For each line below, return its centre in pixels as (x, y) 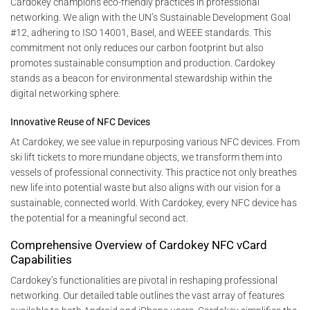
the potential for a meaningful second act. (99, 218)
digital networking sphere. (65, 94)
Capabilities (41, 259)
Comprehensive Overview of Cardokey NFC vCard (139, 245)
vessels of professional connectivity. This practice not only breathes (154, 172)
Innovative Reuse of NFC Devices (80, 121)
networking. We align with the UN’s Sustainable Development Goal (151, 18)
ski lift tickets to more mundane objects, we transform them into (146, 157)
